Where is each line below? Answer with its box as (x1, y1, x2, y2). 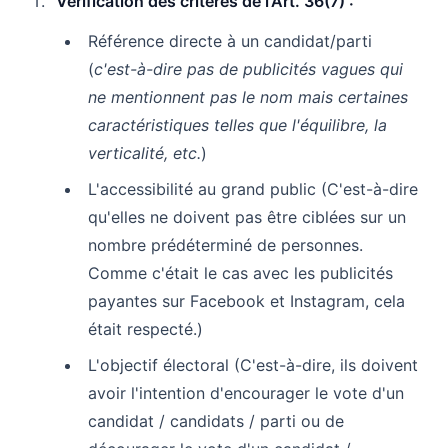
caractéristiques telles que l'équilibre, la (88, 114, 387, 135)
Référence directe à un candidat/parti (88, 30, 372, 51)
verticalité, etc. (88, 142, 201, 163)
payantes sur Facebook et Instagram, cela (88, 290, 405, 311)
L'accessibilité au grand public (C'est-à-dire (88, 178, 418, 199)
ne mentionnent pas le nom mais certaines (88, 86, 408, 107)
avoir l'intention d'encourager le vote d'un (88, 382, 404, 403)
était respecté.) (88, 318, 203, 339)
